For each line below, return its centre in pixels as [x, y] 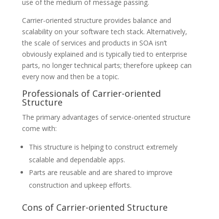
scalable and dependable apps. [77, 160]
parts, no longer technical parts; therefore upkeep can [107, 66]
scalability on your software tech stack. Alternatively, [104, 32]
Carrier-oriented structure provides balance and [96, 21]
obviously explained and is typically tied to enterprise [104, 54]
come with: [39, 129]
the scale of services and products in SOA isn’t [94, 43]
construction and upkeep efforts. [80, 185]
